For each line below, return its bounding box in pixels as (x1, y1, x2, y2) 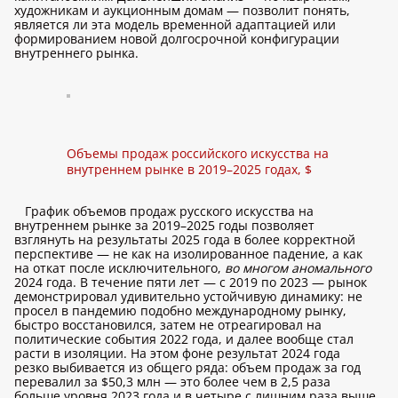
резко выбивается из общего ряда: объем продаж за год (14, 359, 361, 376)
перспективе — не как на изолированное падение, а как (14, 245, 362, 262)
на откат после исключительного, (14, 259, 225, 276)
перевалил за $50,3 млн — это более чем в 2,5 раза (14, 373, 330, 390)
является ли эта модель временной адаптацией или (14, 16, 336, 33)
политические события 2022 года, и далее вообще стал (14, 330, 354, 347)
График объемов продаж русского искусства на (25, 203, 314, 219)
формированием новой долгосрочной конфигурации (14, 30, 339, 47)
